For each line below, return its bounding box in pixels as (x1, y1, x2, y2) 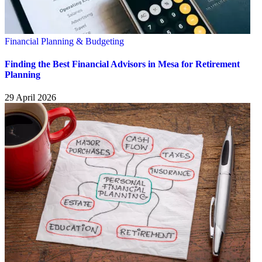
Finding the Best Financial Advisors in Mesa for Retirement (5, 59, 240, 69)
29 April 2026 (5, 92, 56, 103)
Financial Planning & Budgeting (5, 36, 124, 46)
